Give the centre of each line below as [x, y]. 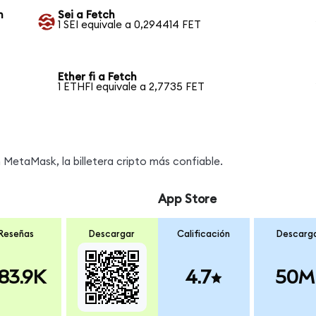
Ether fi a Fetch [98, 78]
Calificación [204, 234]
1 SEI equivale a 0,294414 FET [130, 25]
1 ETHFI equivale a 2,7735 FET [132, 87]
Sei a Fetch [87, 16]
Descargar [112, 234]
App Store [187, 200]
